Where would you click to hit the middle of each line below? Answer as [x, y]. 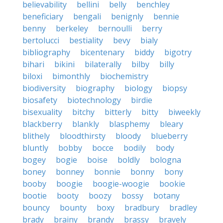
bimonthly [71, 76]
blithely [36, 136]
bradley [183, 208]
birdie [142, 100]
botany [167, 196]
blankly [86, 124]
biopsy [175, 88]
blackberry [42, 124]
